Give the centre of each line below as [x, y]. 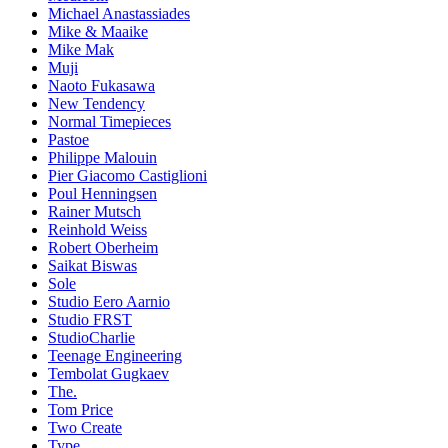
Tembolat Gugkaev [108, 374]
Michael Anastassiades [119, 14]
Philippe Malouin [102, 158]
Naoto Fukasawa [101, 86]
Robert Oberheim [103, 248]
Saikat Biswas [92, 266]
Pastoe [68, 140]
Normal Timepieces [109, 122]
